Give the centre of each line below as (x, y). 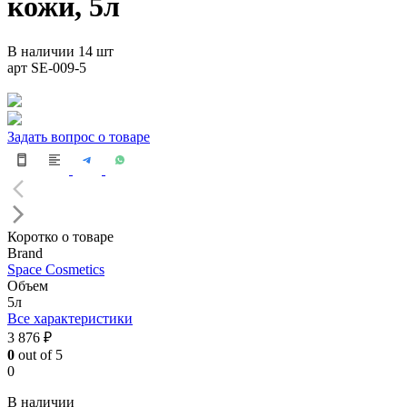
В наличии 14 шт (60, 51)
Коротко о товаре (60, 236)
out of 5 (39, 354)
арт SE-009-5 (47, 67)
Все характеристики (70, 318)
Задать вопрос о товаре (79, 136)
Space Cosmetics (56, 269)
